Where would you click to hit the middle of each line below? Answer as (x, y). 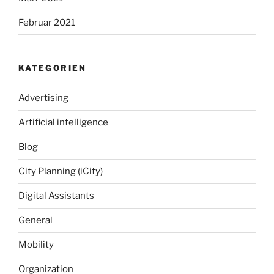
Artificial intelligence (63, 123)
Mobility (36, 245)
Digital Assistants (56, 196)
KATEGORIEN (53, 68)
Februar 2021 (47, 22)
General (35, 220)
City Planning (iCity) (61, 172)
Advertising (43, 98)
